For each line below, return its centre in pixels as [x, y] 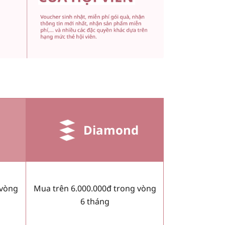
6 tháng [95, 202]
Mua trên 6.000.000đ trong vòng [95, 189]
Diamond [111, 130]
